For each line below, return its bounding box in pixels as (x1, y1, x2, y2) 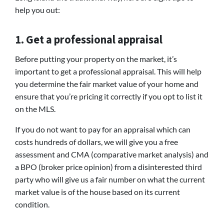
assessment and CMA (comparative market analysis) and (15, 149, 208, 159)
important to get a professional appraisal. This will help (15, 66, 201, 76)
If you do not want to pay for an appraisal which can (15, 124, 190, 134)
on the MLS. (15, 103, 57, 113)
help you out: (15, 4, 60, 14)
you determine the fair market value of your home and (15, 78, 198, 88)
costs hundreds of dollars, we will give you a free (15, 136, 178, 146)
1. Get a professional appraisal (15, 31, 162, 48)
